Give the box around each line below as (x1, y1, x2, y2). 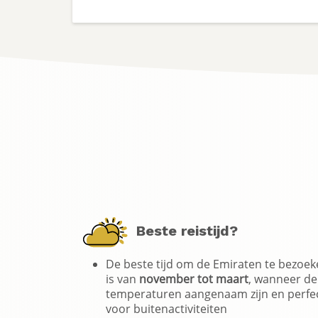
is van (106, 270, 139, 286)
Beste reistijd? (128, 221, 238, 239)
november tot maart (139, 270, 248, 286)
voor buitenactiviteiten (106, 300, 227, 316)
